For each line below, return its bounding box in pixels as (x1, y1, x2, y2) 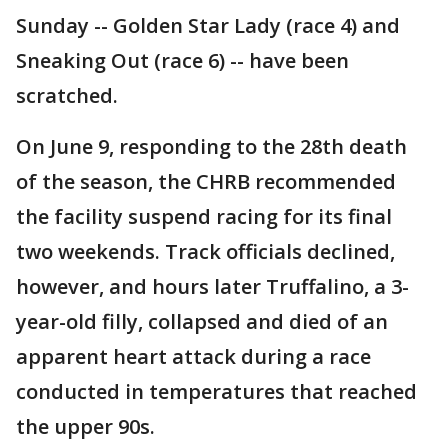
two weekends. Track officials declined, (16, 238, 395, 266)
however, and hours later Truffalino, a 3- (16, 273, 409, 301)
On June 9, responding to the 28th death (16, 133, 407, 161)
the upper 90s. (16, 413, 155, 441)
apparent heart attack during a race (16, 343, 371, 371)
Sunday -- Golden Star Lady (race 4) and (16, 12, 400, 40)
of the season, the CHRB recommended (16, 168, 396, 196)
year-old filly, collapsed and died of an (16, 308, 388, 336)
